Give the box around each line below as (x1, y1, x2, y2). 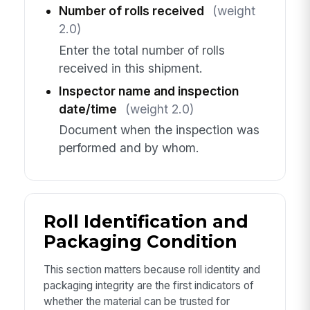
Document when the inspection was (58, 122, 259, 137)
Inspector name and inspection (58, 83, 239, 98)
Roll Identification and (43, 211, 248, 232)
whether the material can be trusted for (43, 294, 230, 308)
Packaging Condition (43, 231, 237, 253)
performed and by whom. (58, 140, 199, 155)
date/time (58, 101, 117, 116)
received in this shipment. (58, 60, 203, 75)
